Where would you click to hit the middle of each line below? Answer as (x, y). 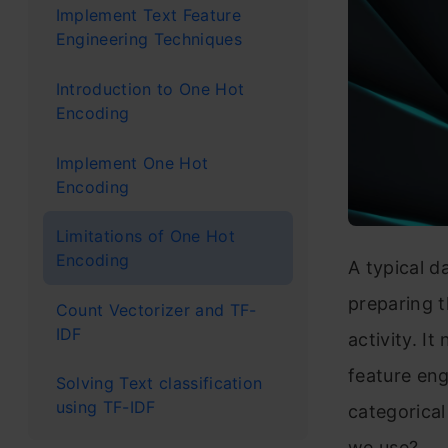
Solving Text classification (159, 383)
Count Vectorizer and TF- (156, 309)
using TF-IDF (105, 407)
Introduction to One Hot (150, 88)
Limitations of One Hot (145, 236)
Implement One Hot (132, 162)
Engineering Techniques (148, 39)
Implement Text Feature (148, 15)
